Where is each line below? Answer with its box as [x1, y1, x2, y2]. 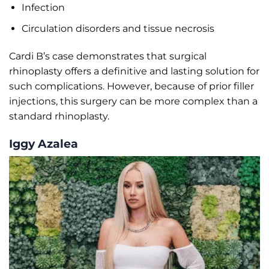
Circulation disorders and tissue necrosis [21, 22, 214, 34]
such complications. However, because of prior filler [9, 80, 254, 92]
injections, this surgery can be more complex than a [9, 95, 258, 107]
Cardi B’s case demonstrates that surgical [9, 50, 207, 62]
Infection [21, 2, 65, 14]
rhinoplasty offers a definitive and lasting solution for [9, 65, 259, 77]
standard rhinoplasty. [9, 110, 109, 122]
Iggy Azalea [9, 136, 78, 151]
